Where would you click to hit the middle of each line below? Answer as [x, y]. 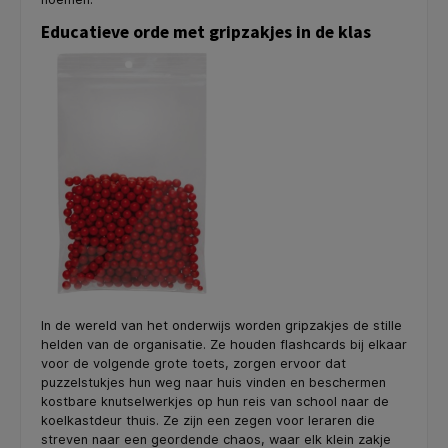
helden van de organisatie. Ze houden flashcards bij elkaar [224, 344]
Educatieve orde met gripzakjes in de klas [208, 32]
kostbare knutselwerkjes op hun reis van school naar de [215, 401]
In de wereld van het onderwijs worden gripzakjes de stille [221, 325]
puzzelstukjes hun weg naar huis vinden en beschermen [213, 382]
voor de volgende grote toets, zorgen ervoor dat [193, 363]
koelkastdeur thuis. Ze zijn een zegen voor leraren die [208, 420]
